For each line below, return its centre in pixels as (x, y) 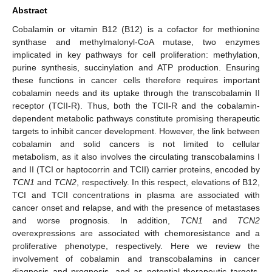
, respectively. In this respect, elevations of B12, (168, 182)
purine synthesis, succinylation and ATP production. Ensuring (136, 67)
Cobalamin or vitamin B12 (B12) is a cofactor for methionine (136, 29)
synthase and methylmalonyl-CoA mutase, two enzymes (136, 42)
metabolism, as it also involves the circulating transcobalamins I (136, 156)
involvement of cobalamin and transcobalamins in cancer (136, 258)
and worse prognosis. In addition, (96, 220)
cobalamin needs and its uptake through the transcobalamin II (136, 93)
